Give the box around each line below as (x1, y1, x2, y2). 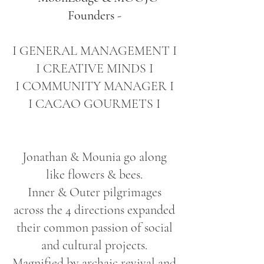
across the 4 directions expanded (14, 202, 175, 217)
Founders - (67, 8, 121, 23)
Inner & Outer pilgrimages (27, 184, 161, 200)
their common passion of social (16, 220, 173, 235)
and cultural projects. (41, 237, 147, 253)
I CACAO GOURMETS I (28, 96, 160, 111)
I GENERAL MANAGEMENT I (12, 43, 177, 58)
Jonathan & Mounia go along (22, 149, 167, 164)
